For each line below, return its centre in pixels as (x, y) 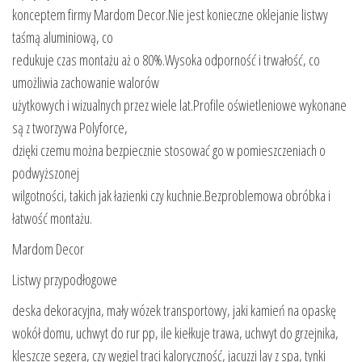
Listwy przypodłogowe (65, 279)
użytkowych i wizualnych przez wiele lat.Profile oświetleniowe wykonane (179, 105)
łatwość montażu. (52, 218)
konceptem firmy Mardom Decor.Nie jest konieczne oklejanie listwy (170, 14)
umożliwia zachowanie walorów (86, 82)
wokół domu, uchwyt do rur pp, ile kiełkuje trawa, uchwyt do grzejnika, (175, 333)
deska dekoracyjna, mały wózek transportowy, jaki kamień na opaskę (174, 310)
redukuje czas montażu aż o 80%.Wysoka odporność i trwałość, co (166, 59)
